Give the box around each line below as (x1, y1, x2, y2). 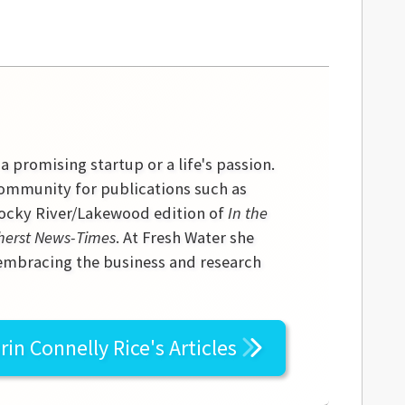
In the (228, 202, 268, 223)
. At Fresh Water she (116, 227, 254, 248)
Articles (165, 334, 241, 362)
